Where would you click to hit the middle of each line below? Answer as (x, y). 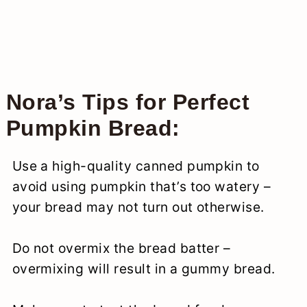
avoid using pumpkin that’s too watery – (142, 186)
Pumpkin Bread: (93, 128)
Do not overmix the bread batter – (121, 248)
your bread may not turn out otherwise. (138, 207)
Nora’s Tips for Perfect (127, 102)
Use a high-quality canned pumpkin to (136, 165)
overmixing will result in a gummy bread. (144, 268)
